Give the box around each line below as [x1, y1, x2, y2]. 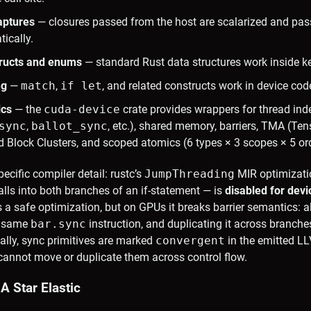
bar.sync [31, 217, 86, 230]
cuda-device [44, 102, 120, 116]
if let [60, 78, 102, 92]
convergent [155, 233, 225, 247]
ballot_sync [31, 119, 108, 133]
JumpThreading [144, 167, 235, 180]
